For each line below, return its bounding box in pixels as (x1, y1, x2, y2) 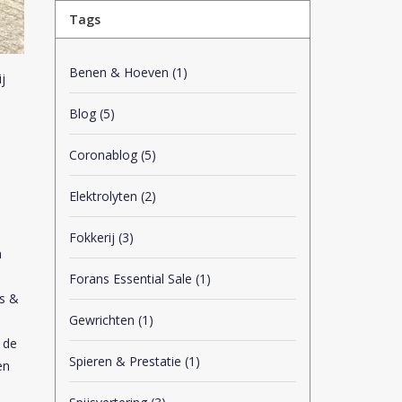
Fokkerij (69, 229, 118, 246)
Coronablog (69, 146, 141, 163)
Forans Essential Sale (69, 270, 196, 287)
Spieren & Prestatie (69, 353, 185, 370)
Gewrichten (69, 311, 138, 328)
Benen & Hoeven (69, 64, 172, 81)
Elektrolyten (69, 188, 141, 205)
